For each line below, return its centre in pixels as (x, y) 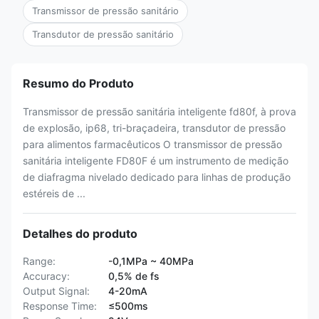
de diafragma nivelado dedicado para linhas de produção (157, 177)
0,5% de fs (134, 276)
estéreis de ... (54, 193)
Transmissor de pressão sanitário (105, 11)
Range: (39, 261)
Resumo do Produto (78, 83)
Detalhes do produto (80, 234)
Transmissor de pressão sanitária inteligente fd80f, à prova (159, 111)
